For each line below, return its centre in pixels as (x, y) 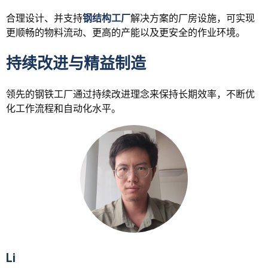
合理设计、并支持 (44, 19)
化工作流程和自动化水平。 (63, 109)
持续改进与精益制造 (76, 64)
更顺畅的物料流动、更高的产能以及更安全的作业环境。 (126, 33)
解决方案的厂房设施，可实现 (193, 19)
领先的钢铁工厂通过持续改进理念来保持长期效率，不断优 (130, 95)
